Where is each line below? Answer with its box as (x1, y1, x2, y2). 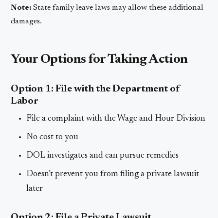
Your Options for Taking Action (11, 53, 188, 66)
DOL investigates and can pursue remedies (26, 151, 179, 160)
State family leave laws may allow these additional (31, 3, 204, 12)
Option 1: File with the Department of (11, 84, 181, 94)
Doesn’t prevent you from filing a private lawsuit (26, 169, 200, 179)
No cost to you (26, 132, 79, 142)
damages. (11, 17, 42, 25)
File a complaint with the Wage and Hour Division (26, 114, 206, 123)
